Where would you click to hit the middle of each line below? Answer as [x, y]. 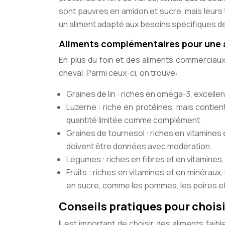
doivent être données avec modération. [139, 146]
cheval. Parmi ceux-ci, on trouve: [118, 73]
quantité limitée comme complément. [134, 120]
